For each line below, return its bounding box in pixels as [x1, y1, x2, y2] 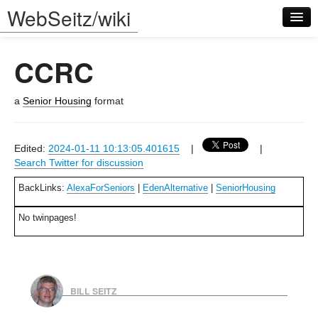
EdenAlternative [143, 182, 208, 193]
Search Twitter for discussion [14, 157, 143, 168]
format [92, 95, 124, 106]
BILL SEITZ [70, 285, 117, 298]
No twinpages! [18, 212, 77, 223]
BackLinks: [18, 182, 67, 193]
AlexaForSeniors [67, 182, 135, 193]
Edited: [14, 143, 48, 154]
